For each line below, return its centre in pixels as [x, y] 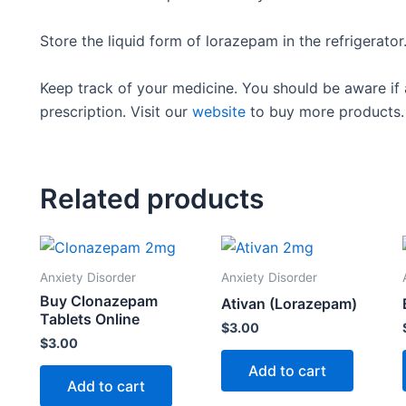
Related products [152, 198]
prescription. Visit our [116, 111]
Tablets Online [90, 319]
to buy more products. [325, 111]
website [219, 111]
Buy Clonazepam [99, 301]
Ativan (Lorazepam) [289, 304]
